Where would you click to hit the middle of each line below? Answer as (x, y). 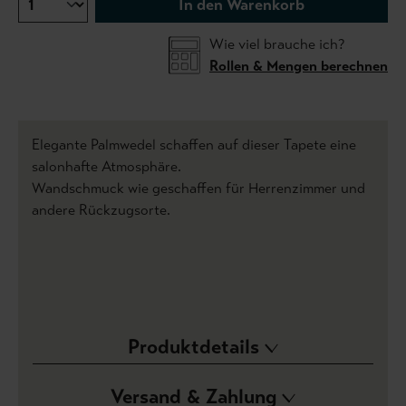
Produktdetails (196, 347)
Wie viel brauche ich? (277, 44)
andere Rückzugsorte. (101, 210)
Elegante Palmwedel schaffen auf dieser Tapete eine (194, 145)
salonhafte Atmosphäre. (106, 167)
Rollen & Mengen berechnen (299, 66)
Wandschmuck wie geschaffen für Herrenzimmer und (198, 188)
